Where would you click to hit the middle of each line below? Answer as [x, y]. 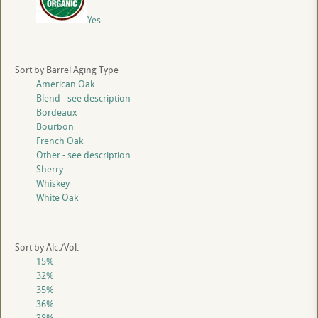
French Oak [60, 141]
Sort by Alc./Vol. [47, 247]
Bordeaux [57, 113]
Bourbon [55, 127]
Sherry [50, 169]
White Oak [57, 198]
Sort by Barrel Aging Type [67, 70]
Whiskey [53, 183]
